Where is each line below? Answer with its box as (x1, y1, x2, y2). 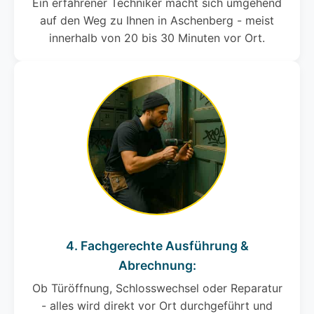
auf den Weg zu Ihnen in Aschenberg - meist (40, 13, 274, 28)
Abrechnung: (118, 258, 196, 273)
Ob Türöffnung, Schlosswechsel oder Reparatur (32, 281, 282, 296)
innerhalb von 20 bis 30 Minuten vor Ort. (49, 31, 265, 46)
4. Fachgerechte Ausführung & (65, 238, 249, 254)
